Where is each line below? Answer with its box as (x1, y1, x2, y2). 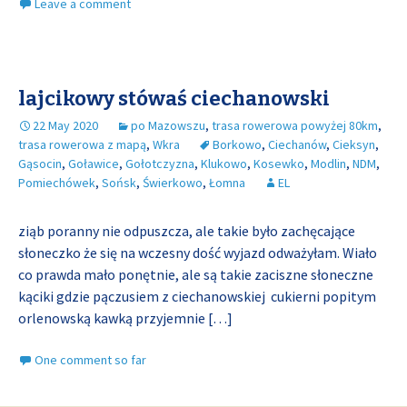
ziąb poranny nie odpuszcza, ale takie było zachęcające (18, 222, 355, 240)
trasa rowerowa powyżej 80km (212, 117, 378, 134)
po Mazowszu (131, 117, 205, 134)
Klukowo (201, 155, 247, 172)
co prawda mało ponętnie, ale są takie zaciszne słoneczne (18, 265, 373, 283)
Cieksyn (333, 136, 375, 153)
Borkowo (213, 136, 262, 153)
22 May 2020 (33, 117, 98, 134)
